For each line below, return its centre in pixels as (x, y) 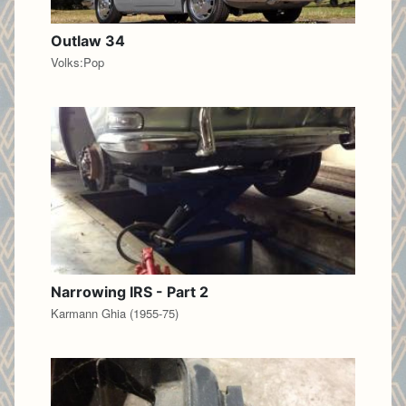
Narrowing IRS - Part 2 (130, 291)
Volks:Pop (77, 63)
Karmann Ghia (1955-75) (115, 313)
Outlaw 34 (88, 41)
